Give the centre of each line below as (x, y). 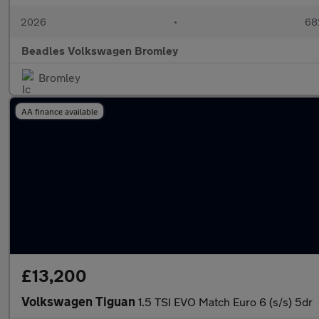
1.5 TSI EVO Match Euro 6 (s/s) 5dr (225, 302)
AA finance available (59, 111)
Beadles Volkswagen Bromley (100, 50)
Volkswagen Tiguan (80, 301)
